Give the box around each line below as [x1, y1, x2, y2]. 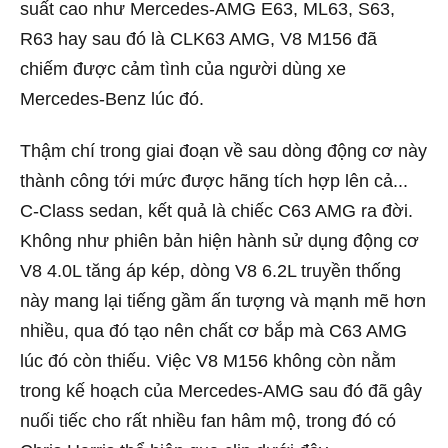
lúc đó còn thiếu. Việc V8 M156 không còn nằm [20, 350, 396, 371]
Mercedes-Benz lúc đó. [20, 89, 204, 109]
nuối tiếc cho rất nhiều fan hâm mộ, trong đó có [20, 410, 396, 431]
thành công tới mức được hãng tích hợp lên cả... [20, 170, 408, 191]
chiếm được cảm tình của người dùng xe [20, 59, 346, 79]
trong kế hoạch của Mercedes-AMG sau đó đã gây [20, 380, 422, 401]
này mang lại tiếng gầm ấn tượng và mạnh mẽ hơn [20, 290, 426, 311]
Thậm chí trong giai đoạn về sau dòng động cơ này [20, 140, 427, 161]
